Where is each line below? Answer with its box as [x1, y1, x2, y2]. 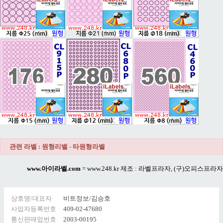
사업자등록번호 [11, 205, 56, 213]
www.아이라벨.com [27, 165, 81, 173]
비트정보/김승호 [63, 195, 111, 203]
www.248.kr [87, 165, 119, 173]
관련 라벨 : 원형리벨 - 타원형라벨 [9, 143, 105, 151]
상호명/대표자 [11, 195, 52, 203]
